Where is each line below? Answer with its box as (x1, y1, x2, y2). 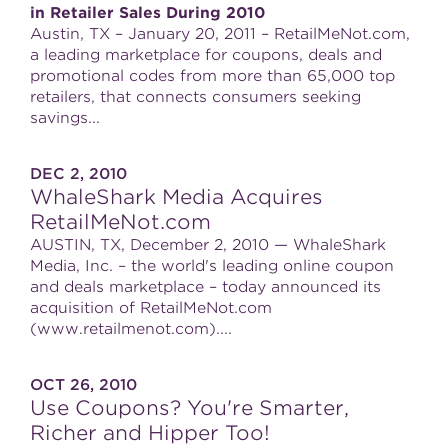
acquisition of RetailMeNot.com (30, 299, 272, 317)
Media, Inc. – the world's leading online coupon (30, 257, 394, 275)
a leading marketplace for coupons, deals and (30, 46, 382, 64)
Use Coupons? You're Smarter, (30, 396, 349, 420)
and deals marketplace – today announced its (30, 278, 381, 296)
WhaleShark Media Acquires (30, 185, 323, 209)
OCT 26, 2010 (30, 376, 137, 394)
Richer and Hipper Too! (30, 421, 270, 445)
